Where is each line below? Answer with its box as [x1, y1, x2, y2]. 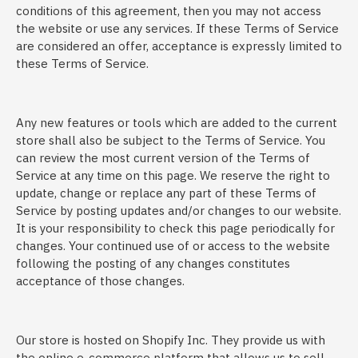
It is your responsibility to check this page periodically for [16, 221, 335, 236]
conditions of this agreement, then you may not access [16, 3, 321, 18]
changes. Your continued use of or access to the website [16, 238, 330, 253]
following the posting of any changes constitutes [16, 256, 290, 271]
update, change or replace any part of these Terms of [16, 185, 316, 201]
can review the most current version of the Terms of [16, 150, 310, 165]
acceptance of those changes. [16, 273, 185, 288]
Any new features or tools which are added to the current [16, 115, 337, 130]
